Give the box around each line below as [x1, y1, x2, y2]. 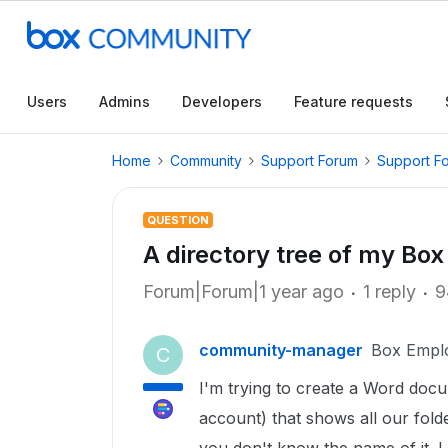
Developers [182, 93, 262, 110]
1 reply [363, 281, 416, 302]
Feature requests [294, 93, 413, 110]
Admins [99, 93, 150, 110]
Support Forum [261, 152, 358, 169]
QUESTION [147, 213, 209, 227]
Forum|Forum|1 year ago [143, 281, 344, 302]
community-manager [199, 340, 363, 360]
